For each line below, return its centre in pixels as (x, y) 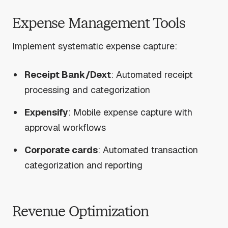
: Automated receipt (152, 74)
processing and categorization (88, 90)
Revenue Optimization (80, 212)
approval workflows (65, 127)
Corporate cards (61, 150)
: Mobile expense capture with (131, 112)
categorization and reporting (84, 165)
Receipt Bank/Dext (68, 74)
